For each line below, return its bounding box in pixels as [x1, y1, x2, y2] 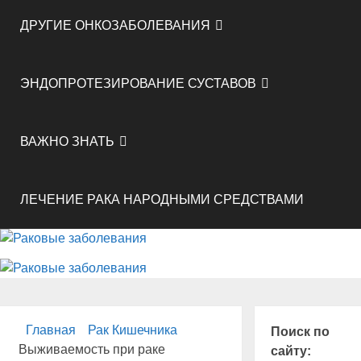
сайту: [270, 344, 311, 359]
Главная [25, 323, 76, 338]
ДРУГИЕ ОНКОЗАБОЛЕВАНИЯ [20, 19, 210, 32]
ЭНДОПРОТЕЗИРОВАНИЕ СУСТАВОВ [20, 77, 256, 90]
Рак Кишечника [87, 323, 177, 338]
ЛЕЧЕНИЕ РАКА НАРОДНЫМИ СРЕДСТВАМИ [20, 193, 304, 206]
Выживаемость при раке [18, 342, 165, 357]
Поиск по [270, 325, 330, 339]
